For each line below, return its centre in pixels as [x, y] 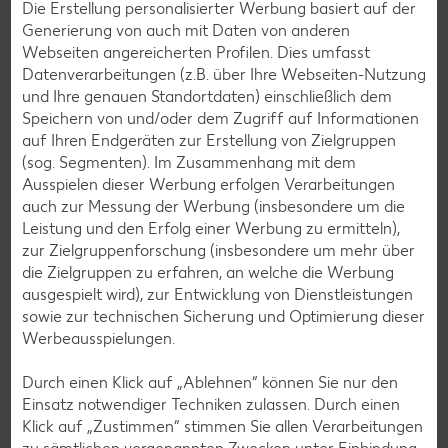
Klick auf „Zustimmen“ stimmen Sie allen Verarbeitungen [222, 426]
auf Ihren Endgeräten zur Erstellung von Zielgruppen [209, 140]
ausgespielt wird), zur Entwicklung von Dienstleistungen [217, 294]
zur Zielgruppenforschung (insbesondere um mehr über [218, 250]
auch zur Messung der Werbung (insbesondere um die [213, 206]
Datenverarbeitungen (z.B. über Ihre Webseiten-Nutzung [224, 74]
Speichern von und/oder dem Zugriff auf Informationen [220, 118]
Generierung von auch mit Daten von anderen [186, 30]
